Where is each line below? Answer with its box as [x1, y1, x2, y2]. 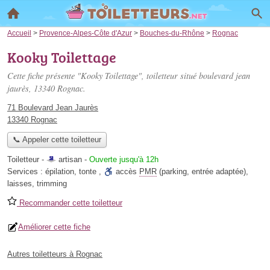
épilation [45, 167, 74, 177]
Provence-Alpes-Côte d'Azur [39, 29, 132, 37]
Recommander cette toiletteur [17, 198, 122, 208]
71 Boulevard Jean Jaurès [7, 103, 98, 112]
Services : [7, 167, 45, 177]
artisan [58, 155, 82, 165]
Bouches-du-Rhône [140, 29, 204, 37]
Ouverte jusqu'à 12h [89, 155, 159, 165]
